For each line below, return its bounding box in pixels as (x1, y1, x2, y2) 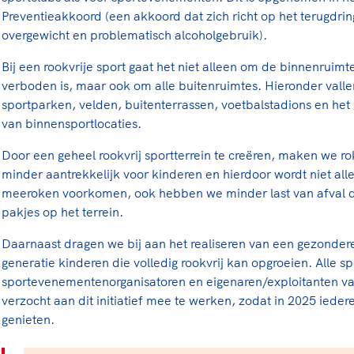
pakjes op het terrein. (2, 204, 123, 220)
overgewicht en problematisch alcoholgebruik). (2, 27, 267, 43)
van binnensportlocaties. (2, 115, 141, 131)
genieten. (2, 311, 55, 327)
